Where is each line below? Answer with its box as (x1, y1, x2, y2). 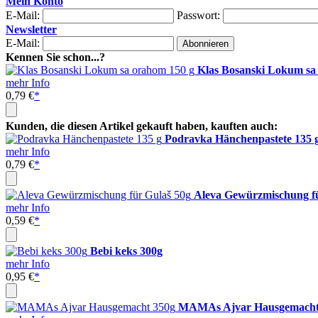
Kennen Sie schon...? (6, 51, 105, 63)
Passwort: (177, 9, 220, 21)
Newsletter (6, 23, 57, 35)
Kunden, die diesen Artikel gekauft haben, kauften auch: (6, 120, 278, 132)
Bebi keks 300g (90, 245, 163, 257)
